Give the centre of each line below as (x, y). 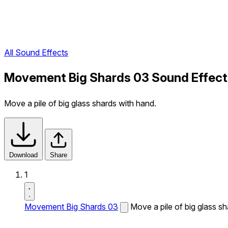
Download (23, 155)
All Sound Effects (36, 53)
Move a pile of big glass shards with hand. (80, 103)
